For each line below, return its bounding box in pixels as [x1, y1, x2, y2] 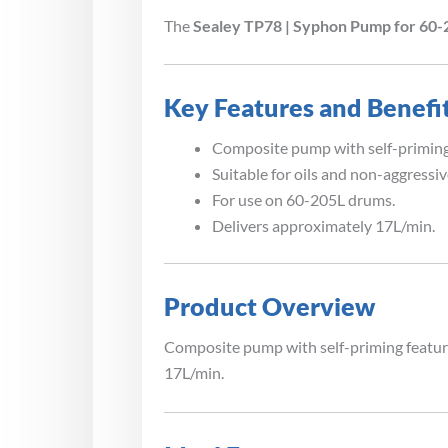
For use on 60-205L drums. [212, 190, 395, 210]
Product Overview [164, 292, 375, 322]
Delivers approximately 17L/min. [212, 216, 435, 236]
